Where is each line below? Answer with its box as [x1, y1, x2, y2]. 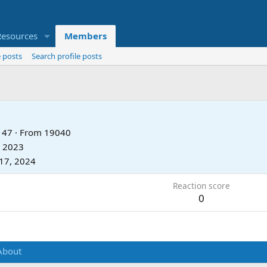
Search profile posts [32, 51, 102, 62]
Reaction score [172, 179, 230, 191]
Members [64, 30, 107, 42]
